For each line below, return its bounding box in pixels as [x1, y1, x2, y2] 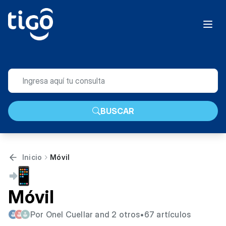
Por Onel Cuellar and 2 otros [30, 209, 140, 219]
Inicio [22, 153, 42, 161]
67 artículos [144, 209, 191, 219]
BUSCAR [100, 106, 134, 116]
